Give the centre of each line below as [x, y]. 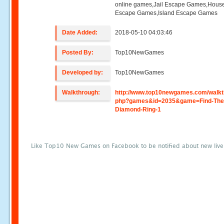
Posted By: [78, 52]
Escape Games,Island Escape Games [166, 13]
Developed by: [83, 72]
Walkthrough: [81, 92]
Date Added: [80, 32]
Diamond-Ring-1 [138, 109]
